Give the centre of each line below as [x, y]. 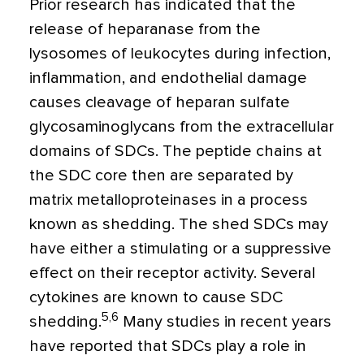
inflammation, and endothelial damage [168, 78]
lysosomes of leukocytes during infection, [180, 54]
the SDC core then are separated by [161, 175]
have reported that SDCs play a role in [168, 346]
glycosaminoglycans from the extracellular [182, 127]
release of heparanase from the [145, 29]
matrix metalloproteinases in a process [169, 200]
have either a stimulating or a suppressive [180, 249]
